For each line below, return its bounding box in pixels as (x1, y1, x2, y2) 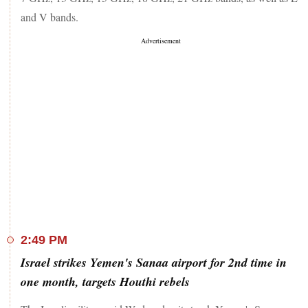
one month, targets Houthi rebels (21, 272, 190, 290)
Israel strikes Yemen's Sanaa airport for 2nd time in (21, 253, 287, 271)
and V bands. (21, 9, 78, 24)
